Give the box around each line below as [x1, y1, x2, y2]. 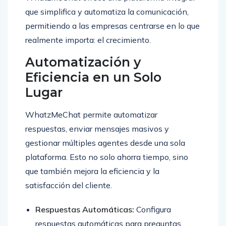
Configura [134, 204, 171, 215]
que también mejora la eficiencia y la [25, 166, 159, 177]
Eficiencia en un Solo [25, 70, 161, 85]
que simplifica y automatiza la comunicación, [25, 7, 189, 17]
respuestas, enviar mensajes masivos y [25, 124, 169, 134]
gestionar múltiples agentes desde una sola [25, 138, 185, 148]
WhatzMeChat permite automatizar [25, 109, 157, 120]
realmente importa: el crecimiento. [25, 35, 151, 45]
